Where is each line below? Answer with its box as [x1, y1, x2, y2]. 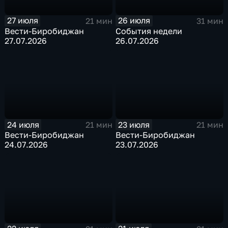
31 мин [196, 15, 223, 26]
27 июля [7, 15, 38, 26]
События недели [116, 25, 183, 36]
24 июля [7, 119, 39, 130]
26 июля [118, 15, 151, 26]
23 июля [118, 119, 150, 130]
